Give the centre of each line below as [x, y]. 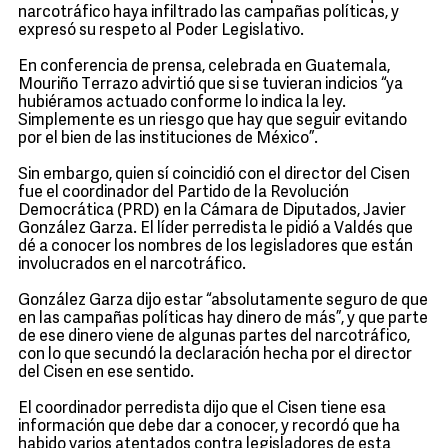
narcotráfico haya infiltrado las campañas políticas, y [208, 13]
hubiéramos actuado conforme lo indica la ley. [182, 103]
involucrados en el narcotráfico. [132, 265]
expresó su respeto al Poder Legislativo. [164, 31]
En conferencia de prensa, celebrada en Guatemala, [204, 67]
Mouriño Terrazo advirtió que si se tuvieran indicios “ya [210, 85]
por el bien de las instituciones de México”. [168, 139]
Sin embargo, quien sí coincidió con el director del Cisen [214, 175]
